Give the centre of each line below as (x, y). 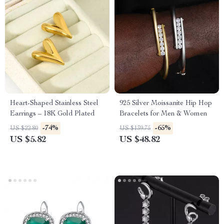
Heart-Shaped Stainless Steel (54, 103)
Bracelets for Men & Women (163, 114)
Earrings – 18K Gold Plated (52, 114)
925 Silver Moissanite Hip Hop (166, 103)
